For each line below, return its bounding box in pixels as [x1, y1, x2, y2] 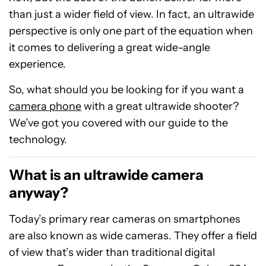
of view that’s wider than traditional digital [9, 246, 215, 259]
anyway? [9, 184, 68, 201]
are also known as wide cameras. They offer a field [9, 229, 257, 242]
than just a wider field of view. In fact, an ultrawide [9, 8, 254, 21]
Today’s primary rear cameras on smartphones [9, 213, 240, 226]
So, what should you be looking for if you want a [9, 83, 244, 96]
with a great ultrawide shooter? [81, 100, 239, 113]
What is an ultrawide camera [9, 166, 204, 183]
